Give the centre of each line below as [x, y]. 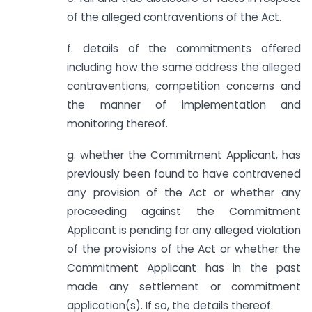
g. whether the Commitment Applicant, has [184, 155]
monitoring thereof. [117, 124]
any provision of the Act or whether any [184, 192]
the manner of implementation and [184, 105]
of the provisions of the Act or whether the [184, 249]
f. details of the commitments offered [184, 49]
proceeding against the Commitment [184, 211]
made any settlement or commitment [184, 286]
